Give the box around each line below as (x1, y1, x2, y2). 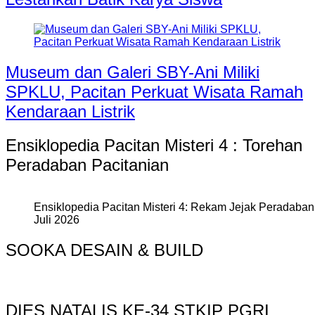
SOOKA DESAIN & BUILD (6, 240, 203, 260)
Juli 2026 (34, 214, 79, 226)
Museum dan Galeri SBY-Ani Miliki (6, 62, 259, 82)
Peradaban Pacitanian (6, 155, 169, 174)
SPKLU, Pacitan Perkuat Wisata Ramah (6, 82, 303, 101)
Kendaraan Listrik (6, 101, 135, 121)
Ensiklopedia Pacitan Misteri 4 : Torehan (6, 135, 302, 155)
